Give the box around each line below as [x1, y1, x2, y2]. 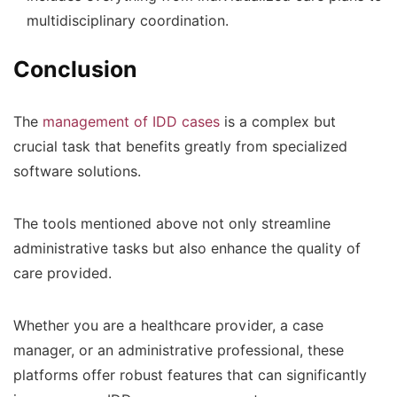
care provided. [13, 264, 116, 282]
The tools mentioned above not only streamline [13, 214, 331, 232]
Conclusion [13, 55, 137, 82]
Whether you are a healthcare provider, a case [13, 316, 323, 334]
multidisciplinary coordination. [27, 12, 229, 29]
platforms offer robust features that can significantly [13, 366, 367, 384]
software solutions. [13, 162, 145, 180]
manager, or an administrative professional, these [13, 341, 344, 359]
